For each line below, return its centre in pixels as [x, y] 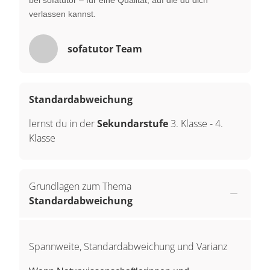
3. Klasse [189, 123]
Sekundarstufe [134, 123]
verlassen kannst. [62, 14]
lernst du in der [63, 123]
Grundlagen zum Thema [80, 186]
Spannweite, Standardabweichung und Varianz [128, 246]
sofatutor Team [105, 49]
